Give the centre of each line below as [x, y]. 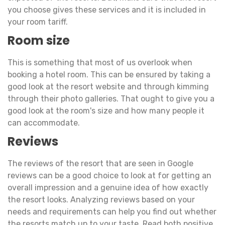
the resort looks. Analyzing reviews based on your [101, 199]
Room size [39, 40]
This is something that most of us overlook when [100, 62]
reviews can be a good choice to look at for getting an [109, 175]
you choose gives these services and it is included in [107, 10]
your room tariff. [39, 22]
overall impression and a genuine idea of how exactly [108, 187]
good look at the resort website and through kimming [108, 86]
